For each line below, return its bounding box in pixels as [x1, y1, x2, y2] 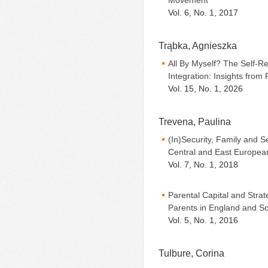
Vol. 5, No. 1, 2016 [168, 215, 238, 226]
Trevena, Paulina [159, 116, 231, 127]
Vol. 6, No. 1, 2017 [168, 8, 238, 18]
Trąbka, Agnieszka [159, 40, 237, 51]
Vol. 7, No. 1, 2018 [168, 160, 238, 170]
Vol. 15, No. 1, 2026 [168, 84, 243, 94]
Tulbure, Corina [159, 248, 224, 259]
